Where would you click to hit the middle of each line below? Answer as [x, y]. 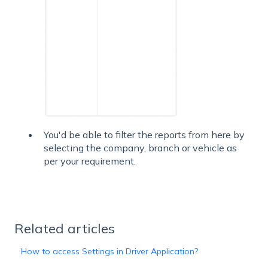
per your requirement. [90, 161]
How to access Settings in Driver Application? [110, 251]
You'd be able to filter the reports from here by [144, 134]
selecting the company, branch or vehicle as [140, 147]
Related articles [65, 228]
